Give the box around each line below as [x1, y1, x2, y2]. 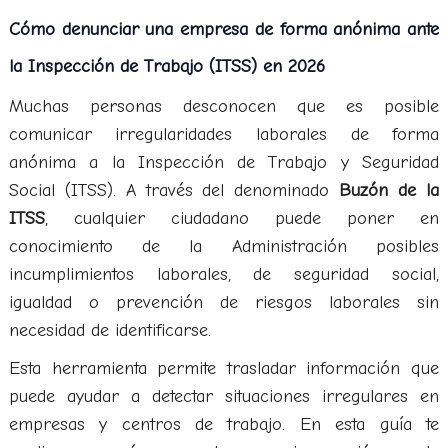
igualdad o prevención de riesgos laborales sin [8, 292, 440, 313]
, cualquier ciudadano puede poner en [44, 208, 440, 229]
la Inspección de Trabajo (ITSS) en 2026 [8, 56, 325, 77]
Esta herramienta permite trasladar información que [8, 358, 440, 379]
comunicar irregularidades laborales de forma [8, 124, 440, 145]
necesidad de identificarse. [8, 320, 211, 341]
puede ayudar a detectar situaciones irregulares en [8, 386, 440, 407]
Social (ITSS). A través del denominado [8, 180, 340, 201]
